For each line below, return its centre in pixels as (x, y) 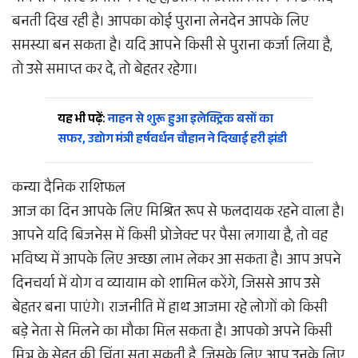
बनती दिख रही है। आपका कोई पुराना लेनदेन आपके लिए (161, 24)
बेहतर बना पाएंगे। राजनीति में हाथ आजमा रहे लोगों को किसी (170, 310)
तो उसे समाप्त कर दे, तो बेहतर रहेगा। (105, 72)
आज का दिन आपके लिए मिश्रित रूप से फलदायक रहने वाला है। (179, 214)
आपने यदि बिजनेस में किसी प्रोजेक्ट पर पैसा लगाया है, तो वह (170, 238)
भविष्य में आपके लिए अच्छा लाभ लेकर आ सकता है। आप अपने (177, 262)
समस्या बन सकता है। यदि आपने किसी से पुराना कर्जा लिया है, (172, 48)
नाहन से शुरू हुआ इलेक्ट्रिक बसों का (189, 121)
